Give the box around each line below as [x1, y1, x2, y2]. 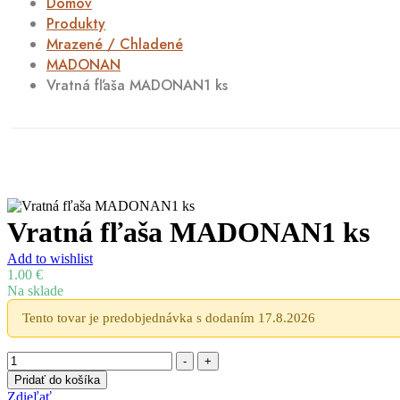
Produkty [46, 13, 105, 34]
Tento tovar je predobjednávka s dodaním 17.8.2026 [22, 311, 315, 325]
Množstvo [6, 351, 62, 366]
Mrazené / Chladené [46, 34, 183, 54]
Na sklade [7, 283, 63, 298]
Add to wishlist [7, 251, 93, 266]
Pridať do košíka [14, 373, 100, 387]
